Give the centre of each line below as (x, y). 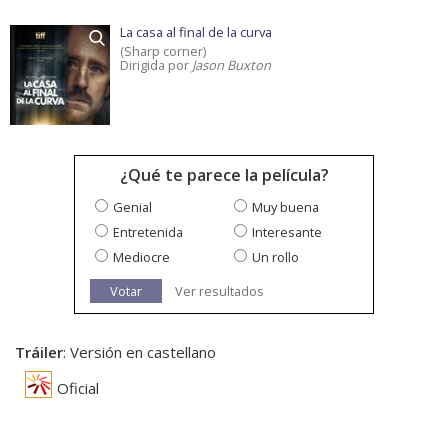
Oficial (78, 388)
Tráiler (39, 352)
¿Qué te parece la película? (224, 175)
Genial (132, 207)
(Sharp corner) (163, 51)
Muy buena (285, 207)
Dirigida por (156, 65)
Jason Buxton (231, 65)
